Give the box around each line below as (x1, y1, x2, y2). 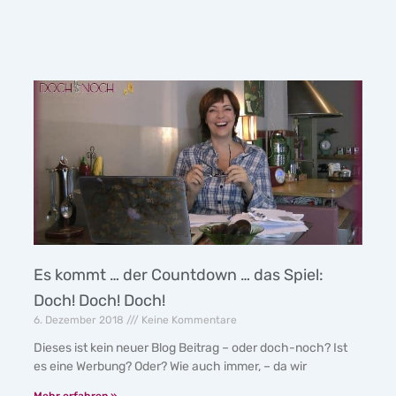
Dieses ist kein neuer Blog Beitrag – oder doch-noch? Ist (34, 339, 347, 355)
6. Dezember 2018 (34, 313, 126, 326)
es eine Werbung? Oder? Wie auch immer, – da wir (34, 358, 307, 374)
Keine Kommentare (139, 313, 237, 326)
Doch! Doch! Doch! (34, 290, 165, 310)
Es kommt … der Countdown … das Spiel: (34, 264, 324, 285)
